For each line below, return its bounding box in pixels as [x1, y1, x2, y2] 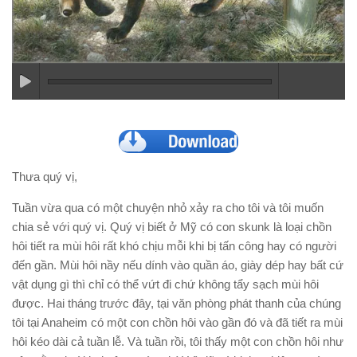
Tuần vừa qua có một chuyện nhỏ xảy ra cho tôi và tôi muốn [12, 201, 324, 214]
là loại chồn [270, 220, 331, 233]
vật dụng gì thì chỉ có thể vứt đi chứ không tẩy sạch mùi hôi [12, 277, 319, 291]
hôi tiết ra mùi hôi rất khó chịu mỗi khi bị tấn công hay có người [12, 239, 336, 253]
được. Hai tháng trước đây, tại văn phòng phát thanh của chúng [12, 296, 341, 310]
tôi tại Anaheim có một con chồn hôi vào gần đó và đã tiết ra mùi [12, 316, 343, 329]
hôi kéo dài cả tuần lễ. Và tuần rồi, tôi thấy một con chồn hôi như [12, 335, 343, 348]
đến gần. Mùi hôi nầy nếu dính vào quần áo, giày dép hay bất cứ [12, 258, 343, 272]
